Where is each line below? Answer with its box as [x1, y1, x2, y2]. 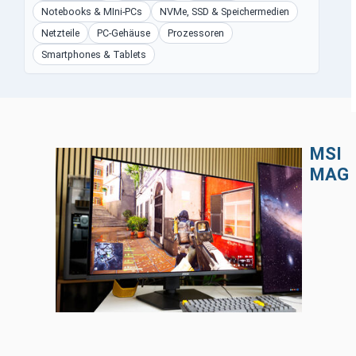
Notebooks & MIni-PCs [41, 6, 142, 17]
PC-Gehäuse [97, 27, 150, 39]
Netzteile [41, 27, 79, 39]
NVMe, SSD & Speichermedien [160, 6, 289, 17]
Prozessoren [168, 27, 224, 39]
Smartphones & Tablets [41, 48, 146, 60]
